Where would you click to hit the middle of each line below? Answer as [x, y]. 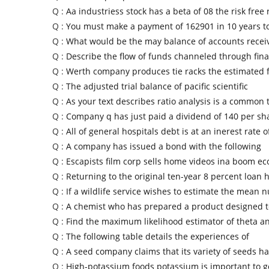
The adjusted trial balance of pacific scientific [157, 86]
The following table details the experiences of [158, 237]
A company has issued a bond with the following [164, 147]
